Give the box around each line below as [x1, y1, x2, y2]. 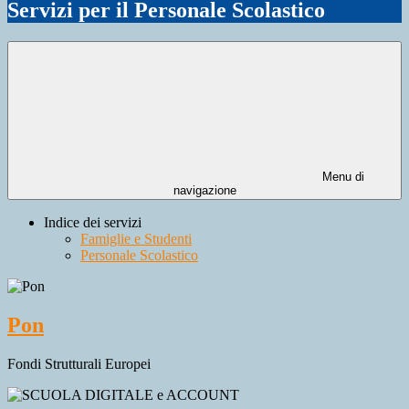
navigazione [173, 184, 236, 198]
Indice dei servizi [44, 215, 142, 231]
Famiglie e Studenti [80, 231, 192, 247]
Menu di [319, 170, 364, 184]
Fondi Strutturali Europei [7, 355, 151, 372]
